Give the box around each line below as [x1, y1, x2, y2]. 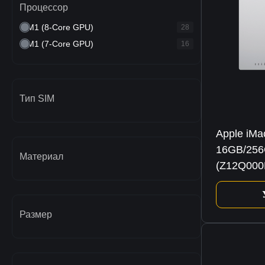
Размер [20, 209, 52, 220]
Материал [20, 151, 63, 162]
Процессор [20, 2, 68, 13]
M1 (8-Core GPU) [27, 22, 93, 33]
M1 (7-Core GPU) [27, 39, 93, 49]
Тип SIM [20, 93, 54, 104]
